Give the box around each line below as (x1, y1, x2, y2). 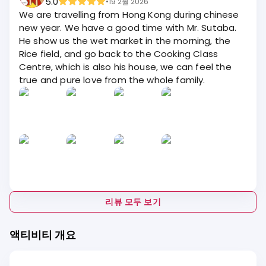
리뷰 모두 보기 (105, 196, 161, 208)
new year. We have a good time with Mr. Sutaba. (19, 21, 237, 34)
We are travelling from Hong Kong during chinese (19, 8, 239, 21)
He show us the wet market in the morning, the (19, 34, 231, 47)
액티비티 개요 (9, 227, 76, 242)
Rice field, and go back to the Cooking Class (19, 47, 218, 60)
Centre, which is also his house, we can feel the (19, 61, 232, 73)
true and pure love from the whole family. (19, 74, 205, 86)
